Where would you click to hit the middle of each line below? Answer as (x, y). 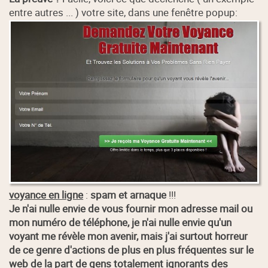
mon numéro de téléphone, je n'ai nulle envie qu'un (121, 222)
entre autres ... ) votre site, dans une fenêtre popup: (124, 12)
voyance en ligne (46, 194)
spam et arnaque (129, 194)
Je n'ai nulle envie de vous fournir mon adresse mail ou (131, 208)
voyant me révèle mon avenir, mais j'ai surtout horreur (129, 236)
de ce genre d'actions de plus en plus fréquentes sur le (132, 249)
